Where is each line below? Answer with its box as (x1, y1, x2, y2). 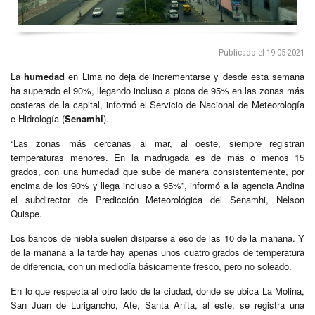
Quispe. (11, 206, 42, 220)
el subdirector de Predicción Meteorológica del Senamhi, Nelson (11, 192, 304, 206)
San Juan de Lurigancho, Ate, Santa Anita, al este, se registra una (11, 297, 304, 311)
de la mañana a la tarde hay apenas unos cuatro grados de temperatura (11, 245, 304, 259)
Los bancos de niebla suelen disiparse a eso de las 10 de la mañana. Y (11, 231, 304, 245)
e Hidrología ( (11, 111, 65, 125)
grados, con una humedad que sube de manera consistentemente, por (11, 164, 304, 178)
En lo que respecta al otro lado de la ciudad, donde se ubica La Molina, (11, 283, 304, 297)
